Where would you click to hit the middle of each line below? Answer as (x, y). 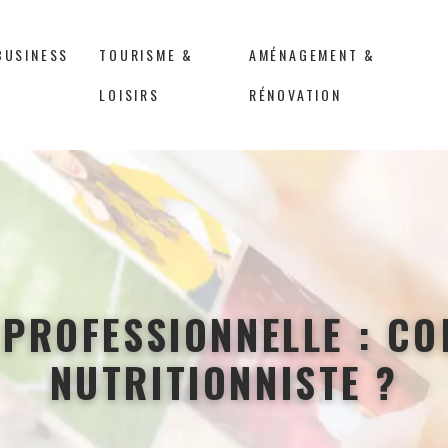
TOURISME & (147, 54)
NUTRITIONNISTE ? (224, 382)
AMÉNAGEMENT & (312, 54)
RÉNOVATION (295, 94)
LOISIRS (129, 94)
